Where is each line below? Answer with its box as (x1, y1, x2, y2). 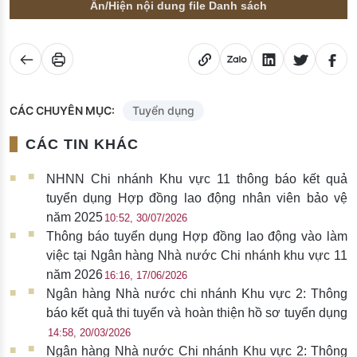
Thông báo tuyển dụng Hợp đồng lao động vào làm (46, 229, 347, 243)
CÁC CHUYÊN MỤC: (10, 103, 115, 117)
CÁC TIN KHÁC (25, 135, 139, 152)
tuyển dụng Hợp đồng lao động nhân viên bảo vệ (46, 190, 347, 205)
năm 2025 (46, 210, 103, 224)
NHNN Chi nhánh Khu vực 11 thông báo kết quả (46, 171, 347, 186)
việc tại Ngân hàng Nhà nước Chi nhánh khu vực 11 (46, 248, 347, 262)
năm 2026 (46, 267, 103, 281)
